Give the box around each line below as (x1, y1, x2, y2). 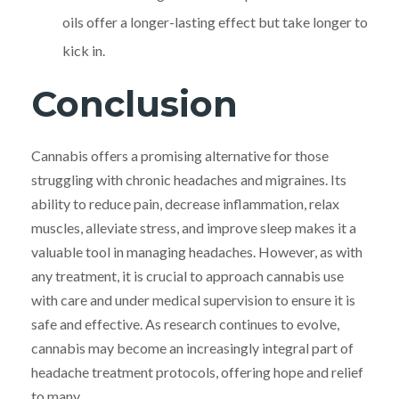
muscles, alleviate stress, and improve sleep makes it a (31, 218, 356, 236)
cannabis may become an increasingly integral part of (31, 338, 354, 356)
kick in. (62, 41, 105, 59)
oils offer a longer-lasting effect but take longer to (62, 12, 368, 30)
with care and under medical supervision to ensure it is (31, 290, 355, 308)
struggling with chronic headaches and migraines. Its (31, 170, 346, 188)
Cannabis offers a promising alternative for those (31, 146, 329, 164)
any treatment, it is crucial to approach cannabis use (31, 266, 344, 284)
